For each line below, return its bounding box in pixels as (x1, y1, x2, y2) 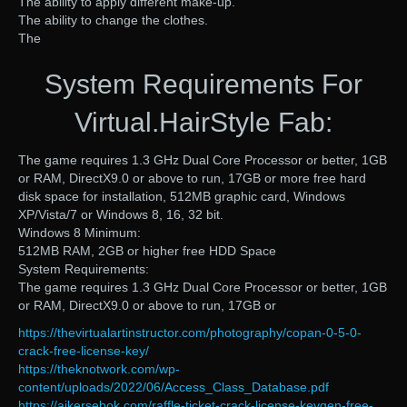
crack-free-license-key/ (18, 343, 149, 359)
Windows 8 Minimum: (18, 225, 141, 241)
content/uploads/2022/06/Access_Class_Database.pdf (18, 380, 329, 395)
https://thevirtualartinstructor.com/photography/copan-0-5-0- (18, 325, 362, 341)
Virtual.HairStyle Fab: (74, 107, 333, 138)
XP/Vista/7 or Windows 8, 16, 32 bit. (18, 207, 223, 223)
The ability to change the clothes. (18, 13, 208, 28)
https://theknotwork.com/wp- (18, 362, 180, 377)
